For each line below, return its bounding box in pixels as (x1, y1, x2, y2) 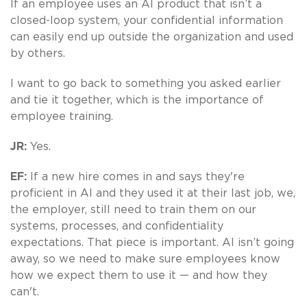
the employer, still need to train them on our (10, 204, 256, 215)
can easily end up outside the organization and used (10, 31, 293, 42)
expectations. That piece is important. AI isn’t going (10, 236, 294, 248)
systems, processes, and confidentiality (10, 220, 223, 232)
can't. (10, 286, 39, 297)
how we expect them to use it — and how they (10, 269, 267, 281)
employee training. (10, 110, 113, 122)
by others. (10, 47, 65, 59)
